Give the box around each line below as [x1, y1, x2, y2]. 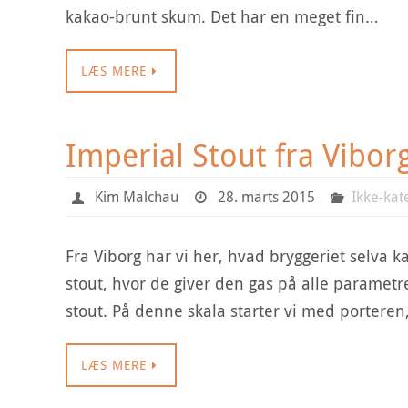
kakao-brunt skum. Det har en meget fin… [66, 5, 378, 27]
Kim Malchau [94, 187, 178, 207]
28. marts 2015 [218, 187, 316, 207]
